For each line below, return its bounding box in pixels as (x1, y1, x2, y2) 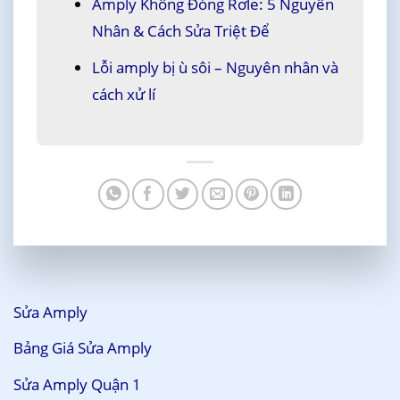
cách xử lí (91, 83, 155, 104)
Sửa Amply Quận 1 (13, 373, 141, 395)
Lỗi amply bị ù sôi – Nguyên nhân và (91, 56, 338, 78)
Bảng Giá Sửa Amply (13, 337, 152, 359)
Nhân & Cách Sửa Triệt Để (91, 21, 270, 42)
